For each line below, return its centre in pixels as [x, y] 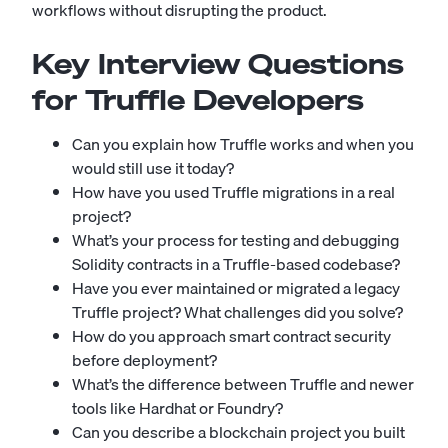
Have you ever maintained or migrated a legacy [236, 288]
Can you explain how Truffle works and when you [243, 144]
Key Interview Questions [218, 63]
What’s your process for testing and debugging [235, 240]
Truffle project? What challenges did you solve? [237, 312]
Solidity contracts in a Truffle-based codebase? [236, 264]
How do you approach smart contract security [231, 336]
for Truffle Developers [198, 99]
